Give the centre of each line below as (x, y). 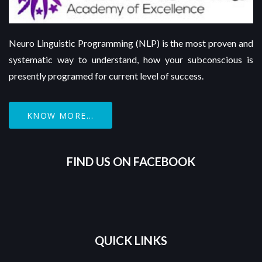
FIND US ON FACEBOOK (131, 162)
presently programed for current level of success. (106, 76)
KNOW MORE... (61, 115)
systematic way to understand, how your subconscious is (131, 60)
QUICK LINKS (131, 241)
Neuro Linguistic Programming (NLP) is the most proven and (131, 43)
